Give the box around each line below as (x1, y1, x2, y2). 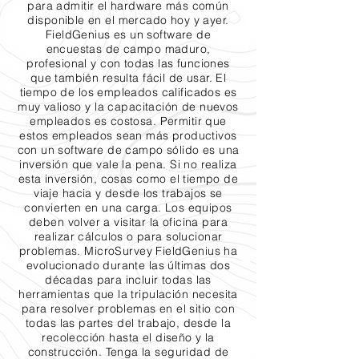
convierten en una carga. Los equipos (24, 200, 232, 215)
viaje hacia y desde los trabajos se (34, 186, 223, 200)
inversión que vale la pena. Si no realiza (19, 157, 237, 171)
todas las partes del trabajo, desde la (26, 316, 231, 330)
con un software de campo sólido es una (17, 143, 240, 157)
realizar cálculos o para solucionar (34, 229, 223, 244)
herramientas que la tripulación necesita (18, 287, 238, 301)
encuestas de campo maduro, (46, 42, 211, 56)
